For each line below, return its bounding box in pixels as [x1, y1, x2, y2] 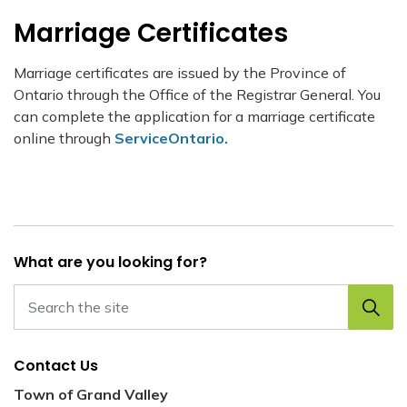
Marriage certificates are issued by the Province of [14, 64, 346, 82]
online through [14, 129, 114, 147]
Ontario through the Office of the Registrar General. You [14, 85, 381, 104]
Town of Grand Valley [14, 385, 168, 403]
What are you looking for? [14, 252, 207, 273]
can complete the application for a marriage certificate [14, 107, 375, 125]
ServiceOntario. [114, 129, 228, 147]
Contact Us [14, 355, 98, 376]
